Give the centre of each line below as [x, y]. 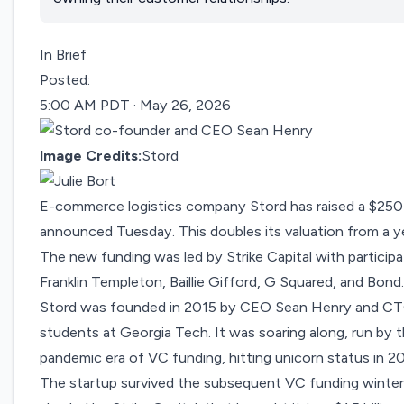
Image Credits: [91, 156]
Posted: [65, 80]
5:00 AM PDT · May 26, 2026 [136, 106]
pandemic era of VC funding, [135, 358]
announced [77, 232]
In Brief [64, 55]
